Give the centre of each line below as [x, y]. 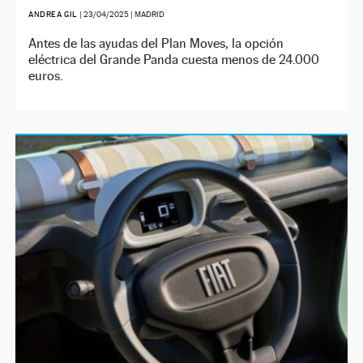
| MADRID [147, 14]
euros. [46, 75]
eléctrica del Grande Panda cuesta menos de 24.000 [174, 59]
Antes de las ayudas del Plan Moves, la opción [156, 43]
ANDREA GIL [54, 14]
